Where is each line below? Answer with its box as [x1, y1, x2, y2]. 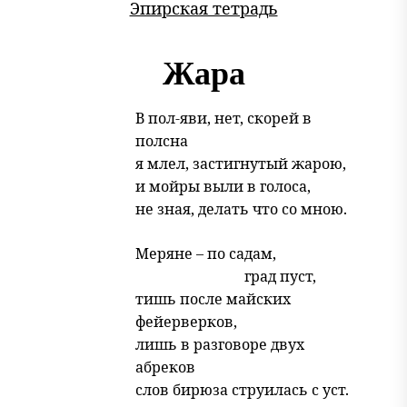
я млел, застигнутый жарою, [135, 154, 346, 174]
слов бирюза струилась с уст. [135, 380, 349, 400]
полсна [135, 131, 188, 151]
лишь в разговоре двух [135, 334, 304, 354]
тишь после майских [135, 289, 291, 309]
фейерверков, [135, 312, 237, 332]
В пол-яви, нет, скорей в [135, 108, 312, 128]
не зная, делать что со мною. [135, 199, 347, 219]
